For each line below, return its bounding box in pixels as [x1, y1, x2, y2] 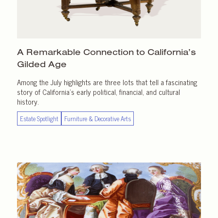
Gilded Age [17, 58, 67, 70]
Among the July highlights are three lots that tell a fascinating [17, 75, 197, 88]
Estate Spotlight [20, 113, 58, 124]
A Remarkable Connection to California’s [17, 46, 196, 57]
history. [17, 95, 39, 108]
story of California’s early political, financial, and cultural [17, 85, 180, 98]
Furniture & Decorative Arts [64, 113, 131, 124]
